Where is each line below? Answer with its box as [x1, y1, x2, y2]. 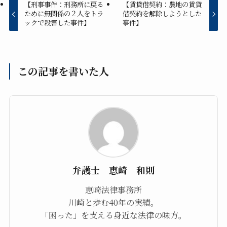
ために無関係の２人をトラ [24, 9, 104, 19]
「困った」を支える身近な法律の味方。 [41, 209, 186, 221]
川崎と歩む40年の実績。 [68, 196, 159, 209]
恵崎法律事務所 [85, 183, 142, 196]
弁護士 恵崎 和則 [72, 164, 155, 177]
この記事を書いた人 [18, 64, 109, 79]
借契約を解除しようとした [122, 9, 202, 19]
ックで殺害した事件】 [24, 18, 91, 28]
